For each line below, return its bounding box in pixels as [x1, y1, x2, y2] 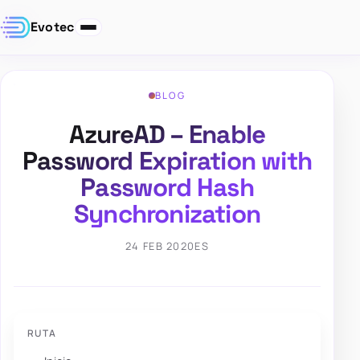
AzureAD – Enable [68, 118, 266, 151]
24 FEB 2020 [125, 239, 195, 254]
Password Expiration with [22, 145, 313, 178]
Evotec [30, 18, 75, 36]
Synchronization [73, 198, 261, 231]
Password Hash [80, 171, 254, 204]
